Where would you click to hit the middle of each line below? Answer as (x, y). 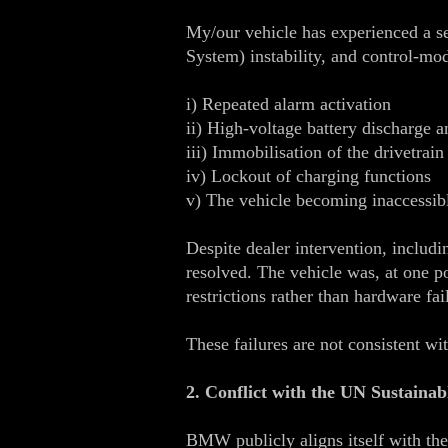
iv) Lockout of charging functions (308, 176)
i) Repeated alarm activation (288, 104)
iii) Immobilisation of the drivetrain (315, 152)
